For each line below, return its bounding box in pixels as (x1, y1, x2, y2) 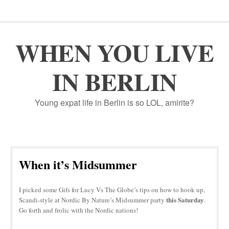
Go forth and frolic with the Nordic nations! (19, 205, 139, 215)
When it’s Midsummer (19, 155, 138, 174)
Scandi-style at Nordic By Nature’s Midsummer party (19, 195, 165, 205)
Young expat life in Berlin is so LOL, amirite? (35, 97, 194, 109)
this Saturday (165, 195, 204, 205)
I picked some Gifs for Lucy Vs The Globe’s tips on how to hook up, (19, 185, 205, 195)
